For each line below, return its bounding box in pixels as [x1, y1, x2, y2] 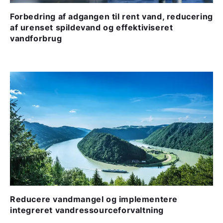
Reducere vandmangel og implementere [10, 194, 178, 204]
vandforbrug [10, 33, 62, 43]
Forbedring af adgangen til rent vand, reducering [10, 11, 213, 21]
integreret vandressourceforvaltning [10, 205, 164, 215]
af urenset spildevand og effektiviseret [10, 22, 173, 32]
